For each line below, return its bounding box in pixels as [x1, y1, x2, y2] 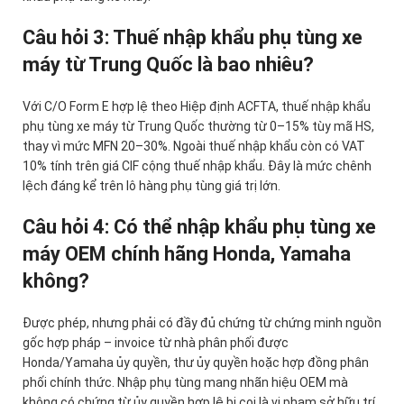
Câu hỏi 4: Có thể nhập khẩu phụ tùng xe [23, 216, 376, 239]
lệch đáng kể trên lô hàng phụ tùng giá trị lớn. [23, 179, 280, 194]
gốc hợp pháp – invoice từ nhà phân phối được [23, 335, 289, 351]
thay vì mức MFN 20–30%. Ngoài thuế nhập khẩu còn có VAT [23, 139, 365, 154]
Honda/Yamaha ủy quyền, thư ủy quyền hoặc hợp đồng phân [23, 355, 369, 371]
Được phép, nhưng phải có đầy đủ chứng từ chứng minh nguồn [23, 316, 381, 331]
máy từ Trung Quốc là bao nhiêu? [23, 53, 314, 77]
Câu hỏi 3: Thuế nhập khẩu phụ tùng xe [23, 26, 363, 50]
